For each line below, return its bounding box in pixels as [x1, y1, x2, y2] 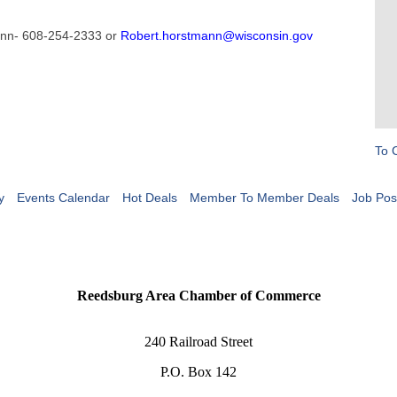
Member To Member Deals [189, 191, 339, 205]
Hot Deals [121, 191, 177, 205]
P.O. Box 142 [160, 364, 237, 380]
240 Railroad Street [144, 334, 253, 350]
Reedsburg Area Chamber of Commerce [76, 288, 321, 304]
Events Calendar [16, 191, 110, 205]
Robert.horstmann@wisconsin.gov [121, 27, 313, 43]
